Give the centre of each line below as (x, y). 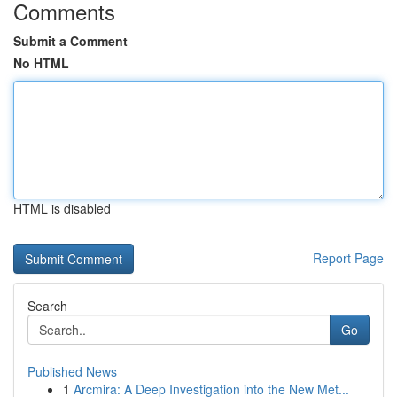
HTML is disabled (62, 208)
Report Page (348, 258)
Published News (72, 371)
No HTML (41, 63)
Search (47, 306)
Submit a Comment (70, 41)
